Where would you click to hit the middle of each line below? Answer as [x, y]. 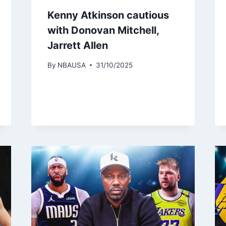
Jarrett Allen [77, 45]
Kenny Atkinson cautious [108, 15]
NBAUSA [71, 65]
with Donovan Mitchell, [103, 30]
